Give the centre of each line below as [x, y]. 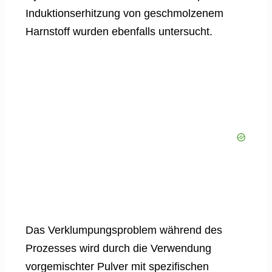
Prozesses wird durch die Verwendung [118, 248]
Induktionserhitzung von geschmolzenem [124, 13]
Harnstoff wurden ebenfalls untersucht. [119, 31]
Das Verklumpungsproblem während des [124, 230]
